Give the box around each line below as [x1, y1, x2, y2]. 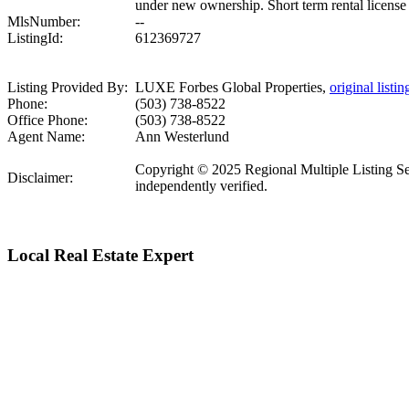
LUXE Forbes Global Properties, [135, 79, 330, 96]
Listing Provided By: [7, 79, 128, 96]
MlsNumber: [7, 14, 80, 30]
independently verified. [135, 178, 267, 194]
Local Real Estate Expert [7, 246, 194, 266]
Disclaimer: [7, 170, 73, 186]
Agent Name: [7, 129, 85, 145]
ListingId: [7, 30, 63, 47]
